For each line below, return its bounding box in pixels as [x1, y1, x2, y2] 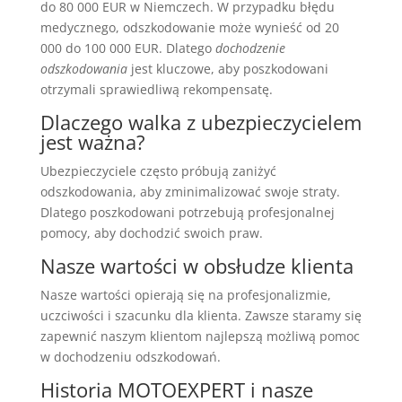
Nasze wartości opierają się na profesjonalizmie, [39, 285, 331, 303]
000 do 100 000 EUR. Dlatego [39, 39, 215, 57]
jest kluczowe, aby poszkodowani [127, 59, 328, 77]
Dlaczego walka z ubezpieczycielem [39, 108, 362, 135]
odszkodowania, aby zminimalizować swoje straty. [39, 182, 340, 200]
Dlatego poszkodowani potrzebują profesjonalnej [39, 203, 335, 221]
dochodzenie [214, 39, 285, 57]
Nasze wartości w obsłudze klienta [39, 251, 354, 279]
